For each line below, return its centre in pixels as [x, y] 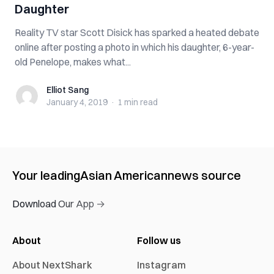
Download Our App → [59, 204]
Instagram [161, 265]
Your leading [46, 175]
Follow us [159, 240]
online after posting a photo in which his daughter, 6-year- [135, 47]
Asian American [124, 175]
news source [204, 175]
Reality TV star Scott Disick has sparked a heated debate [137, 32]
